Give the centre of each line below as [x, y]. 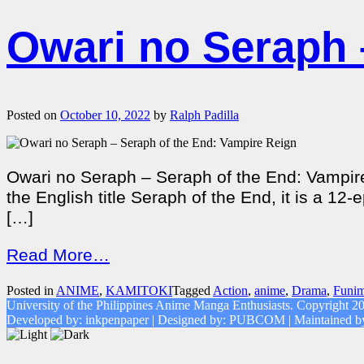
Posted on [33, 115]
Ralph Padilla [204, 115]
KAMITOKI [139, 290]
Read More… [58, 256]
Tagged [193, 290]
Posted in [31, 290]
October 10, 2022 [105, 115]
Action [230, 290]
